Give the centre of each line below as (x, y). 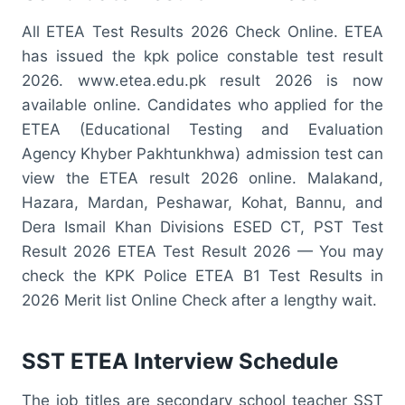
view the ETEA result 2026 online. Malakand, (202, 178)
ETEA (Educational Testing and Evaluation (202, 129)
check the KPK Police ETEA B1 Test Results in (202, 275)
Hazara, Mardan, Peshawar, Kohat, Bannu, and (202, 202)
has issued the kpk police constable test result (202, 56)
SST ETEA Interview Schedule (180, 361)
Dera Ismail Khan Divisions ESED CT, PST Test (202, 226)
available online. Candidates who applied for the (202, 104)
